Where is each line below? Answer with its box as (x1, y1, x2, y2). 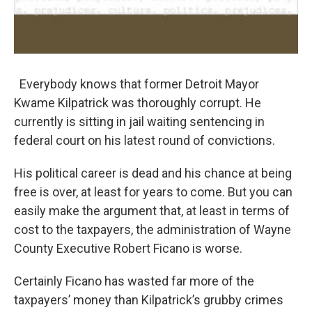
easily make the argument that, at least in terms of (14, 203, 290, 218)
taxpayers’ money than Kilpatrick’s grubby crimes (14, 292, 283, 307)
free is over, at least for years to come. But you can (14, 185, 292, 199)
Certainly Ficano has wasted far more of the (14, 274, 254, 288)
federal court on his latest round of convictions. (14, 133, 275, 148)
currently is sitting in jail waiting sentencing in (14, 114, 265, 129)
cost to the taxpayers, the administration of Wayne (14, 222, 291, 237)
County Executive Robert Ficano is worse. (14, 241, 242, 256)
